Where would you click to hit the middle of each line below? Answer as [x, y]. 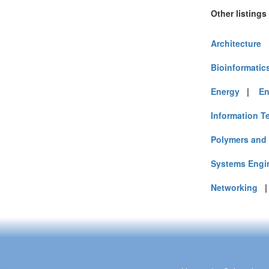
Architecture [236, 43]
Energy [225, 91]
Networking [234, 187]
